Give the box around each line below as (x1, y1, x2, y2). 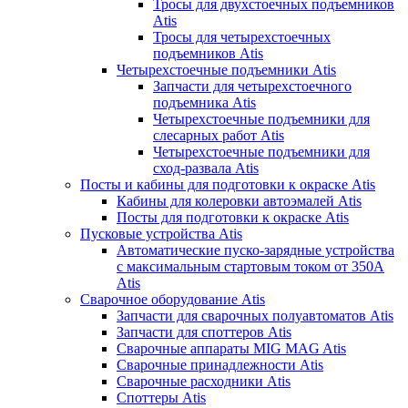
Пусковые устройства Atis (80, 225, 242, 241)
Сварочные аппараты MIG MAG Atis (117, 340, 346, 356)
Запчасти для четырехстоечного (153, 77, 352, 94)
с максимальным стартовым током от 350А (117, 258, 384, 274)
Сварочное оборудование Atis (80, 291, 265, 307)
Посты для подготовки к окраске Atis (117, 209, 349, 225)
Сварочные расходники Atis (117, 372, 291, 389)
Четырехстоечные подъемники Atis (117, 61, 336, 77)
